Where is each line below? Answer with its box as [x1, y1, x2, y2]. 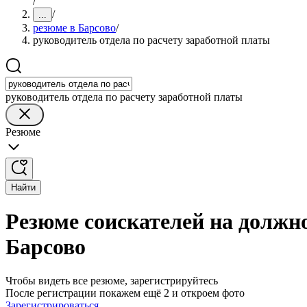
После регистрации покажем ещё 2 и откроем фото [5, 286, 245, 299]
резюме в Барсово [33, 22, 116, 34]
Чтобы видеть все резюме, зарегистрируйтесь [5, 274, 218, 286]
